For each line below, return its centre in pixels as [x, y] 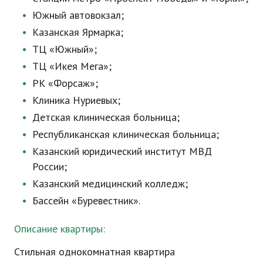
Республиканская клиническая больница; [125, 134]
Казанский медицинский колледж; [110, 183]
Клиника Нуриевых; [76, 100]
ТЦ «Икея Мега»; [72, 66]
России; [49, 166]
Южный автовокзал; [78, 15]
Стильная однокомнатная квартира [95, 252]
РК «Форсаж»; [65, 83]
